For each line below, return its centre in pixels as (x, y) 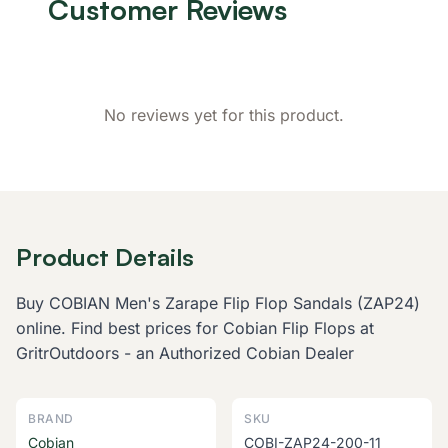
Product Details (105, 257)
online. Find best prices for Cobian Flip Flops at (195, 328)
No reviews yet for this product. (224, 115)
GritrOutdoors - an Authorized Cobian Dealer (185, 353)
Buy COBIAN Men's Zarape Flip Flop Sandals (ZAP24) (218, 303)
